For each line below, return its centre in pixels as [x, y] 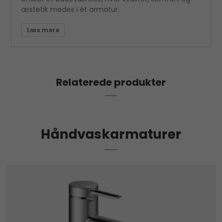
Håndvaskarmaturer [111, 134]
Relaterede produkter [111, 82]
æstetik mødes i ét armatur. [71, 9]
